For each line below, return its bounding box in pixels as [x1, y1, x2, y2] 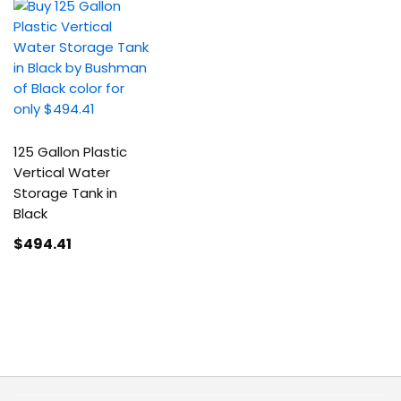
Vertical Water [13, 163, 110, 182]
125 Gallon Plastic [13, 142, 127, 161]
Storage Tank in [13, 183, 117, 202]
